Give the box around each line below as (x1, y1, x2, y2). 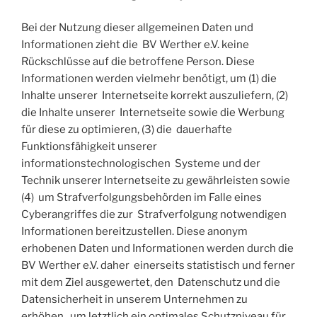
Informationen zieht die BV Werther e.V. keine (21, 38, 249, 52)
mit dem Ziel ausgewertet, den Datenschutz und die (21, 276, 280, 289)
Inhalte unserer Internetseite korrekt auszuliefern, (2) (21, 89, 288, 103)
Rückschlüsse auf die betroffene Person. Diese (21, 55, 257, 69)
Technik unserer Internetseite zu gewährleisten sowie (21, 174, 290, 188)
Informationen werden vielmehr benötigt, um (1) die (21, 72, 277, 86)
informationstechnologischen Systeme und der (21, 157, 260, 171)
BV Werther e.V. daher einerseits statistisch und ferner (21, 259, 295, 272)
